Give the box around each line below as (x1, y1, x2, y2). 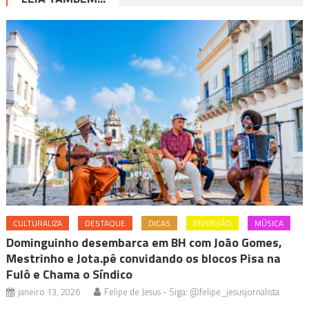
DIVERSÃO (193, 217, 232, 230)
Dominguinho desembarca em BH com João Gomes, (6, 233, 283, 252)
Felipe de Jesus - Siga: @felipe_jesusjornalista (104, 285, 280, 299)
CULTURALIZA (13, 217, 63, 230)
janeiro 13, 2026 (18, 285, 81, 299)
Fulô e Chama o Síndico (6, 265, 133, 284)
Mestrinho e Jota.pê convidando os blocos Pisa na (6, 249, 281, 268)
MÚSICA (255, 217, 284, 230)
